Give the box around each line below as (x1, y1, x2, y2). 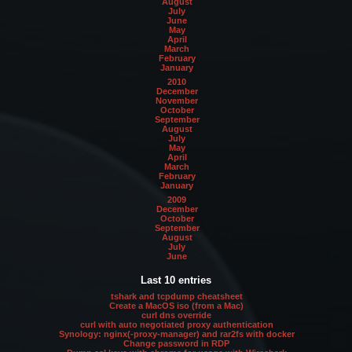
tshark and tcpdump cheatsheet (110, 291, 243, 302)
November (156, 95, 199, 105)
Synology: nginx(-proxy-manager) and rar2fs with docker (58, 329, 295, 339)
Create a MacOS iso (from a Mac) (109, 301, 244, 311)
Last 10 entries (141, 274, 211, 287)
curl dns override (141, 310, 212, 321)
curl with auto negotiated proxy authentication (79, 320, 273, 330)
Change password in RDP (123, 339, 230, 349)
